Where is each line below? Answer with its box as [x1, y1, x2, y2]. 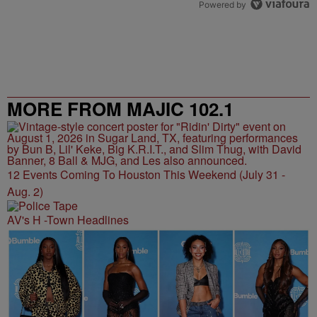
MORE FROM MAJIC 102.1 [7, 96, 234, 122]
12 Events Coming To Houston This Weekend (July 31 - [7, 166, 285, 183]
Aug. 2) [7, 183, 43, 200]
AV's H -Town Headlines [7, 212, 129, 228]
